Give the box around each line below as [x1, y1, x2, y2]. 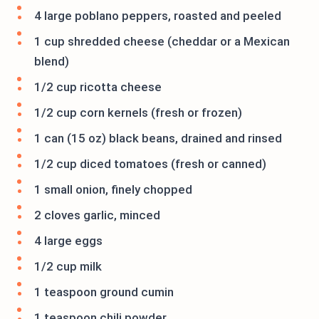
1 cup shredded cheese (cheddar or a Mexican [34, 34, 290, 48]
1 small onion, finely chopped [34, 182, 192, 197]
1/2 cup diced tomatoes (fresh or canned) [34, 157, 266, 171]
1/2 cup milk [34, 259, 102, 273]
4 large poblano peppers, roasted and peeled [34, 9, 281, 23]
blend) [34, 54, 69, 68]
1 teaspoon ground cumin [34, 285, 174, 299]
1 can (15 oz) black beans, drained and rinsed [34, 131, 282, 145]
